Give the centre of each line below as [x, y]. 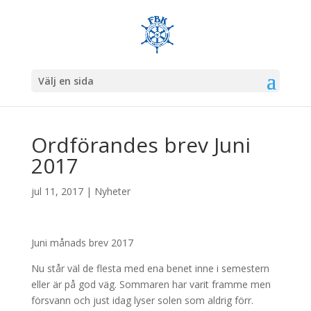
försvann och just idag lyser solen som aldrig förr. [142, 300]
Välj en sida [66, 81]
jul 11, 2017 [57, 191]
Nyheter [112, 191]
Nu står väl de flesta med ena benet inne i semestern [150, 268]
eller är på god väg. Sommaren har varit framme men [151, 284]
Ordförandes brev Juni [141, 145]
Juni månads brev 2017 [82, 243]
